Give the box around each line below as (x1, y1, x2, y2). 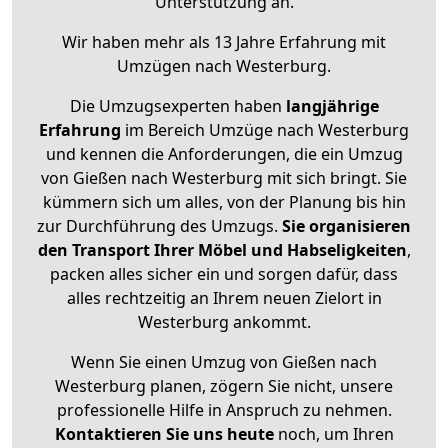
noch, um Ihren (273, 423, 394, 446)
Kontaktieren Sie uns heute (54, 423, 274, 446)
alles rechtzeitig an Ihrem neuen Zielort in (66, 287, 382, 310)
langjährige (285, 95, 379, 118)
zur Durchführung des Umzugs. (37, 215, 282, 238)
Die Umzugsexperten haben (69, 95, 286, 118)
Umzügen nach (117, 55, 236, 78)
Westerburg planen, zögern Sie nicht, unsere (55, 375, 393, 398)
